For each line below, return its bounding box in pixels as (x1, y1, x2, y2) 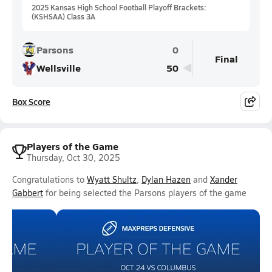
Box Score (12, 95, 50, 107)
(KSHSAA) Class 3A (32, 12, 95, 21)
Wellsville (36, 61, 81, 75)
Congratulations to (12, 174, 87, 185)
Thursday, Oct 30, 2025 (27, 152, 120, 163)
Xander (210, 174, 237, 185)
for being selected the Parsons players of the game (43, 187, 246, 199)
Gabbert (12, 187, 43, 199)
